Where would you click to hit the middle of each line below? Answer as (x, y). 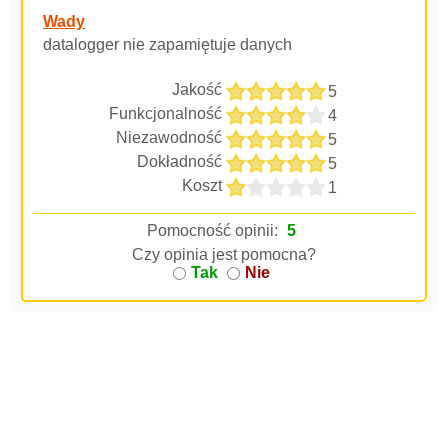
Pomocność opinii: (214, 230)
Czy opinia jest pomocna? (224, 254)
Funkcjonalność (165, 113)
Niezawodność (169, 137)
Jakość (197, 89)
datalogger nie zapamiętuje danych (168, 44)
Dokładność (179, 161)
